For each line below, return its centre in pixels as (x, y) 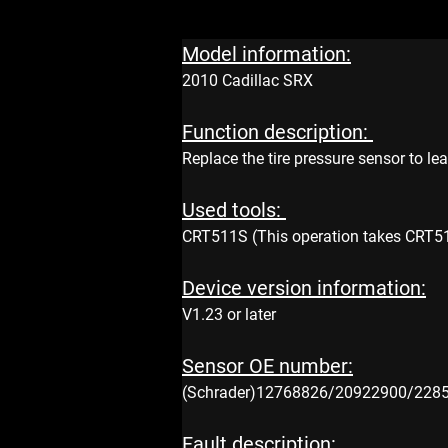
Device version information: (304, 288)
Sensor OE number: (267, 366)
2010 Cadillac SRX (247, 80)
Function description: (277, 132)
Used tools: (234, 210)
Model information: (266, 54)
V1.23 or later (231, 314)
